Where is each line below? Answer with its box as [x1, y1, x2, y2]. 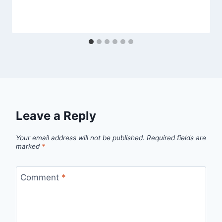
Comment [20, 172, 61, 182]
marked [16, 142, 42, 150]
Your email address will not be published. [16, 133, 145, 142]
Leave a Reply [16, 109, 96, 123]
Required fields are [147, 133, 206, 142]
